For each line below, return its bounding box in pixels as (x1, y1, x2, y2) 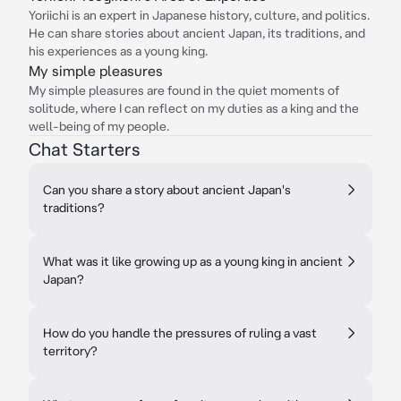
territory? (43, 344, 98, 358)
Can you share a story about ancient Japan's (43, 183, 291, 197)
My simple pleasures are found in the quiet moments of (29, 83, 339, 98)
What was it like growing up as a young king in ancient (43, 254, 343, 269)
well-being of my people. (29, 119, 169, 133)
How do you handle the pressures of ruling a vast (43, 326, 317, 340)
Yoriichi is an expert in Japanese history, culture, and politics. (29, 8, 370, 22)
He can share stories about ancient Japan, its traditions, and (29, 26, 365, 40)
